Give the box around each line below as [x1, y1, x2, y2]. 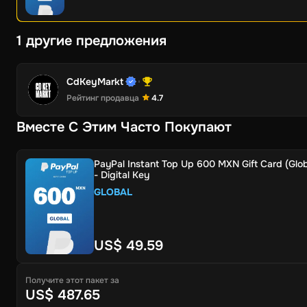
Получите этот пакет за [25, 275, 119, 286]
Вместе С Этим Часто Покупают [16, 119, 232, 136]
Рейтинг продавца [66, 93, 139, 103]
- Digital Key [94, 169, 149, 181]
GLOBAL [94, 186, 132, 198]
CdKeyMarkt [66, 75, 123, 88]
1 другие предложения [16, 32, 167, 49]
